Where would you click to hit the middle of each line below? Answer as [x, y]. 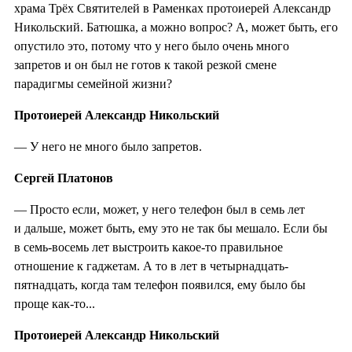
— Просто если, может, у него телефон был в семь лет [159, 209]
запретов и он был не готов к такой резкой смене [145, 64]
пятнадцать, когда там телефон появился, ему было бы [160, 284]
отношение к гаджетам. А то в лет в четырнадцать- [151, 266]
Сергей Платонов [64, 178]
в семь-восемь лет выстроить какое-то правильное [148, 247]
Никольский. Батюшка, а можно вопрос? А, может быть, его [176, 27]
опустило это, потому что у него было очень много [152, 46]
